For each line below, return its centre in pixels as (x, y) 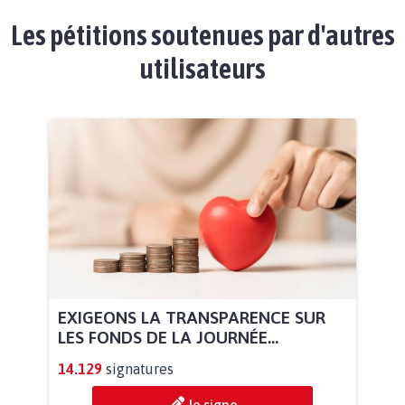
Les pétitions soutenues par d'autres (202, 34)
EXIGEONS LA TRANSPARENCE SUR (192, 317)
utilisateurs (202, 68)
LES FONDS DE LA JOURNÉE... (168, 337)
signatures (140, 368)
